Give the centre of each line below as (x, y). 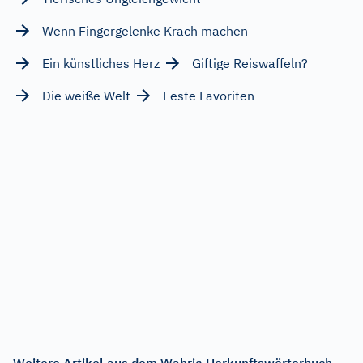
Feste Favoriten (209, 95)
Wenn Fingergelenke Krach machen (145, 30)
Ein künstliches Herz (101, 63)
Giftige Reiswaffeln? (250, 63)
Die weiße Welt (86, 95)
